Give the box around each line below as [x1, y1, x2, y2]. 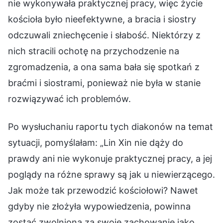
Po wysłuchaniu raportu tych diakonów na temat [8, 121, 213, 132]
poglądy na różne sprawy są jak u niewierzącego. [8, 169, 215, 180]
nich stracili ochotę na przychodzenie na [8, 45, 179, 56]
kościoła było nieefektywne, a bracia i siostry [8, 13, 196, 24]
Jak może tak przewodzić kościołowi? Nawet [8, 185, 198, 196]
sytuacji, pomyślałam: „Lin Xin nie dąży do [8, 137, 183, 148]
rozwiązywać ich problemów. [8, 93, 131, 104]
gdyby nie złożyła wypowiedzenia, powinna [8, 201, 191, 212]
